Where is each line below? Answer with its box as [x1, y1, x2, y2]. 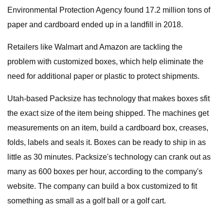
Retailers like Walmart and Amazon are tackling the [7, 43, 182, 51]
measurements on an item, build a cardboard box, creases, [7, 124, 208, 132]
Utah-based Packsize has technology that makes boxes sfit [7, 94, 210, 103]
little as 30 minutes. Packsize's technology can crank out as [7, 153, 211, 161]
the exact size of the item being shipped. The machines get [7, 109, 209, 117]
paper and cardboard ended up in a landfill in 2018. [7, 20, 183, 29]
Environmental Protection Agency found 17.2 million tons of [7, 6, 210, 14]
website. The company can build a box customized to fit [7, 182, 197, 190]
